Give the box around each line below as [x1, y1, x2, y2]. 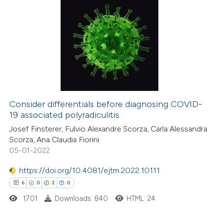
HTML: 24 [126, 194, 155, 203]
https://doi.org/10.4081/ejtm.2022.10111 [19, 165, 160, 175]
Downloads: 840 [55, 194, 109, 203]
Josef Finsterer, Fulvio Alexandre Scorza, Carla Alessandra [9, 124, 208, 134]
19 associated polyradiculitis [9, 109, 120, 120]
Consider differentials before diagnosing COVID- [9, 98, 202, 109]
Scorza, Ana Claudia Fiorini [9, 135, 100, 145]
